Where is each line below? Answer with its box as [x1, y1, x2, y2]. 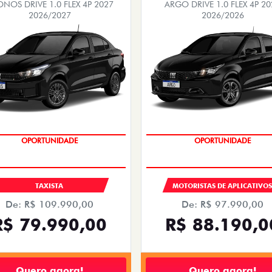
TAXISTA [35, 181, 64, 190]
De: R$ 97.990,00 [182, 198, 263, 210]
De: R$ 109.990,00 [5, 198, 93, 210]
